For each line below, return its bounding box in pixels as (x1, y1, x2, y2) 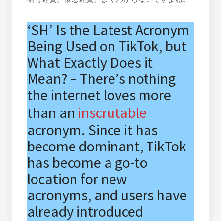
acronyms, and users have (27, 185, 187, 204)
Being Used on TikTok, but (27, 37, 186, 55)
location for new (27, 169, 127, 188)
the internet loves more (27, 85, 171, 104)
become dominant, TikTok (27, 137, 186, 155)
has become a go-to (27, 153, 147, 172)
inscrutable (75, 103, 147, 122)
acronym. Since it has (27, 120, 158, 139)
